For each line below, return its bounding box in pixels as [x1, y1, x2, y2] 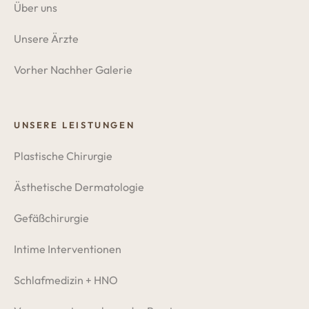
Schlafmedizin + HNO [14, 273, 118, 288]
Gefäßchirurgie [14, 211, 89, 226]
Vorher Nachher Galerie [14, 63, 132, 77]
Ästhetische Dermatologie [14, 180, 144, 195]
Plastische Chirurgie [14, 149, 112, 163]
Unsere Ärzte [14, 32, 79, 46]
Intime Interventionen [14, 242, 121, 257]
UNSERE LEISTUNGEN [14, 119, 135, 131]
